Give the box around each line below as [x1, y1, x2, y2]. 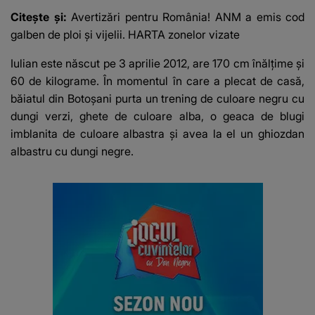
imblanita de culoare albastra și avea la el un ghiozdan [11, 127, 304, 141]
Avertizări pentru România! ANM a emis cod [71, 10, 304, 25]
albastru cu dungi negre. [11, 144, 134, 159]
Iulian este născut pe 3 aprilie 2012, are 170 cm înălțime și [11, 56, 304, 71]
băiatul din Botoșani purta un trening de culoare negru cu [11, 91, 304, 106]
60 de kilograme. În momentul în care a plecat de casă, [11, 74, 304, 89]
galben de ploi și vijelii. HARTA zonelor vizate [11, 27, 240, 42]
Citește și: [11, 10, 71, 25]
